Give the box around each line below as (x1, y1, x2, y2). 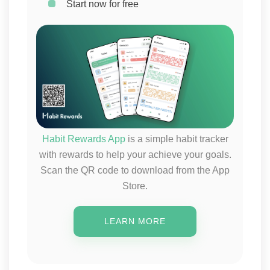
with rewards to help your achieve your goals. (39, 149, 231, 160)
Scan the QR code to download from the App (40, 165, 230, 176)
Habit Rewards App (42, 134, 125, 145)
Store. (122, 181, 148, 192)
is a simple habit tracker (125, 134, 228, 145)
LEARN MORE (104, 216, 166, 227)
